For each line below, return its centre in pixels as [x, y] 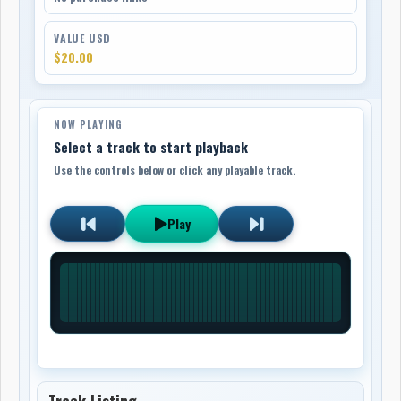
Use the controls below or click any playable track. [175, 169]
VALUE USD [83, 38]
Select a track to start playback [151, 146]
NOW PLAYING [89, 124]
